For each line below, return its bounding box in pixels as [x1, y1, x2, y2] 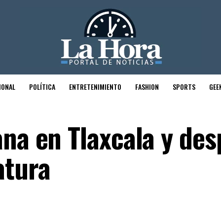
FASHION [135, 81, 159, 92]
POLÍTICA [29, 81, 55, 92]
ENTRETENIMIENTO [69, 81, 121, 92]
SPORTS [173, 81, 195, 92]
